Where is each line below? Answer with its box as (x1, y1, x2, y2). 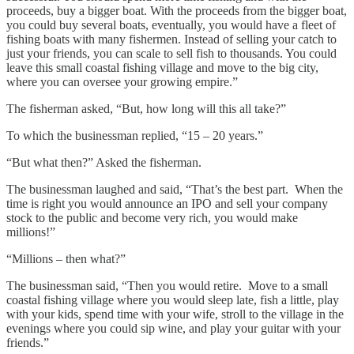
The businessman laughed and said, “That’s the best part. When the (6, 183, 343, 197)
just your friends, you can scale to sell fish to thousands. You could (6, 47, 337, 61)
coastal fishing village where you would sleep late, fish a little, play (6, 293, 339, 307)
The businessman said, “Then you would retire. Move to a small (6, 279, 328, 293)
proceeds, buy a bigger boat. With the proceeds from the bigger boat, (6, 4, 347, 18)
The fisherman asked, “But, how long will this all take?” (6, 102, 286, 116)
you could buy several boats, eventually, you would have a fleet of (6, 18, 336, 32)
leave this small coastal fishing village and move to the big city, (6, 61, 318, 75)
